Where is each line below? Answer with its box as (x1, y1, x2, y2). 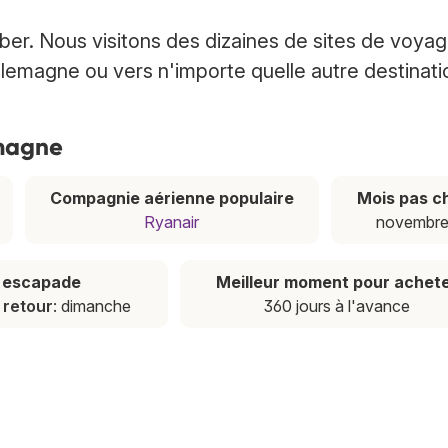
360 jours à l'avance (263, 296, 410, 317)
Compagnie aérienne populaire (49, 188, 294, 209)
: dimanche (53, 296, 132, 317)
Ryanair (144, 212, 200, 233)
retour (3, 296, 54, 317)
